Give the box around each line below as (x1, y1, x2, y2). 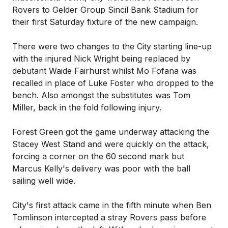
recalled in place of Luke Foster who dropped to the (12, 78, 214, 88)
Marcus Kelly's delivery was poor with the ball (12, 163, 190, 174)
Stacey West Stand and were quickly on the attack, (12, 139, 209, 149)
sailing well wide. (12, 176, 75, 186)
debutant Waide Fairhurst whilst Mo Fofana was (12, 66, 196, 76)
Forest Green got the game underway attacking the (12, 127, 209, 137)
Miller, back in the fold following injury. (12, 102, 161, 112)
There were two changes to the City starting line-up (12, 41, 212, 51)
